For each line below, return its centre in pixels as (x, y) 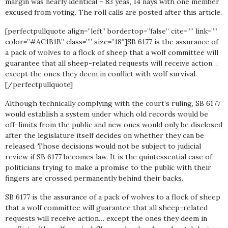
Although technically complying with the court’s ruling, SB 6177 (113, 103)
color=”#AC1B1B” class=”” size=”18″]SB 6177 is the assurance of (112, 42)
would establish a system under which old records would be (107, 114)
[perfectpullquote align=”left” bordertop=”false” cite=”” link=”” (111, 31)
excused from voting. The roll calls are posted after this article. (113, 12)
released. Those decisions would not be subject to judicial (103, 146)
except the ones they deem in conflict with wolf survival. (101, 74)
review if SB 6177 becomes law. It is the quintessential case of (109, 157)
